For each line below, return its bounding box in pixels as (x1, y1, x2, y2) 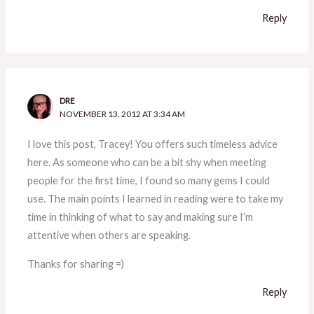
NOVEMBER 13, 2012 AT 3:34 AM (60, 108, 186, 119)
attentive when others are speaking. (27, 229, 191, 242)
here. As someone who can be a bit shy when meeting (27, 156, 267, 169)
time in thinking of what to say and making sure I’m (27, 211, 254, 224)
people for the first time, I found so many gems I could (27, 175, 271, 187)
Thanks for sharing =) (27, 257, 125, 270)
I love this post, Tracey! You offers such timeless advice (27, 138, 278, 151)
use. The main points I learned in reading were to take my (27, 193, 284, 205)
